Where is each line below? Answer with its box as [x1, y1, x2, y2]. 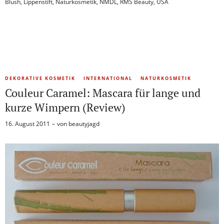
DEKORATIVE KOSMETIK [5, 75, 75, 82]
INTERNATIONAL [83, 75, 132, 82]
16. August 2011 [5, 119, 50, 128]
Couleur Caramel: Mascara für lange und [5, 85, 200, 100]
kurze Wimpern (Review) [5, 100, 125, 115]
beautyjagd [68, 119, 99, 128]
